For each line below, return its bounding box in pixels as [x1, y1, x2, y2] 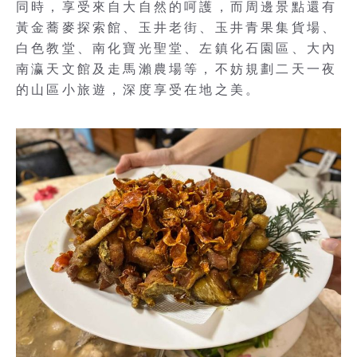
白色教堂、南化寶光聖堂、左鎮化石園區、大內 [16, 41, 338, 55]
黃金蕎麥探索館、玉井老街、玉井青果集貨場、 [16, 20, 338, 34]
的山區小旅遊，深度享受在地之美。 [16, 82, 261, 96]
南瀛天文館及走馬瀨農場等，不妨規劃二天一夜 [16, 61, 338, 76]
